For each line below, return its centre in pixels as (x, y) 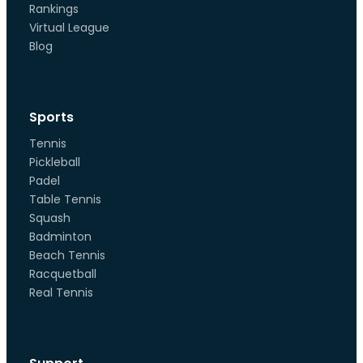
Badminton (60, 237)
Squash (50, 218)
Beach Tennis (67, 255)
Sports (51, 117)
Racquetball (63, 274)
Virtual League (69, 28)
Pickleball (55, 162)
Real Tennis (61, 293)
